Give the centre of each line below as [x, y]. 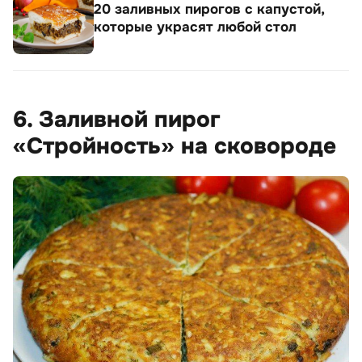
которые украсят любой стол [195, 27]
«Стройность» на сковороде [175, 146]
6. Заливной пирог [117, 119]
